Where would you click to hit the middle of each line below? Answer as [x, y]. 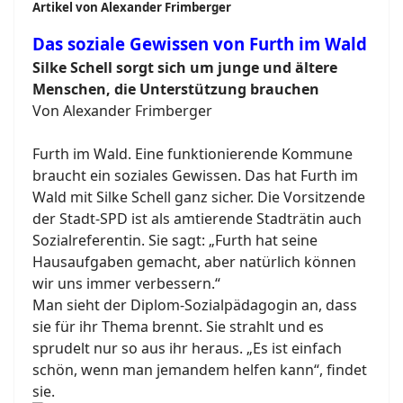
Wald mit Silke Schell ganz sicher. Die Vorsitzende [199, 197]
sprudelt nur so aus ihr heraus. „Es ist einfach [187, 349]
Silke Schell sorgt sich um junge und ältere [185, 68]
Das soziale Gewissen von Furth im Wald [200, 44]
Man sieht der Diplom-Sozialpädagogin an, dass [195, 305]
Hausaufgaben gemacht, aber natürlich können [194, 262]
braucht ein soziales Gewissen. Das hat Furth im [195, 176]
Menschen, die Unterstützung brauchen [176, 90]
